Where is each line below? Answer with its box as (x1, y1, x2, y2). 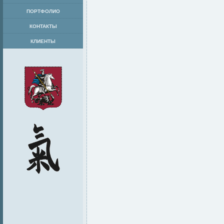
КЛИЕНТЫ (30, 38, 55, 44)
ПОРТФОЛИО (26, 8, 60, 14)
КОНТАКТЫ (29, 23, 57, 29)
